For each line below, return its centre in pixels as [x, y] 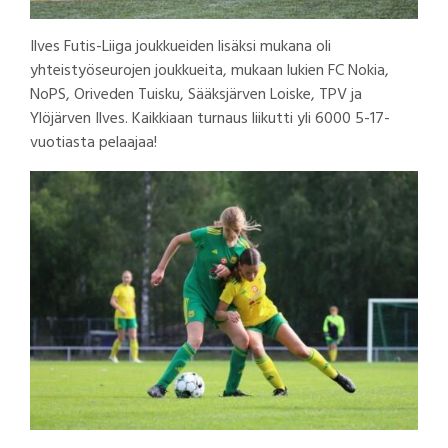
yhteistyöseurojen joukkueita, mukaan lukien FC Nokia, [209, 71]
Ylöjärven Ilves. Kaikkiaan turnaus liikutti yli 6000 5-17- [210, 119]
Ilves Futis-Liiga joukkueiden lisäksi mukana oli [180, 47]
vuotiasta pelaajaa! [95, 143]
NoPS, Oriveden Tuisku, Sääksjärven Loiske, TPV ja [196, 95]
